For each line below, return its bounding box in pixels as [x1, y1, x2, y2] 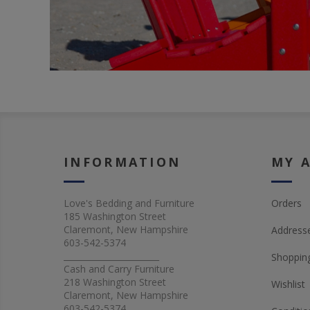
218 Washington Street [64, 275, 166, 289]
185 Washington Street [64, 210, 166, 224]
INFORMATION [64, 154, 181, 171]
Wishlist [271, 277, 305, 291]
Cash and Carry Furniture [64, 262, 174, 276]
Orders [271, 197, 302, 210]
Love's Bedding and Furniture [64, 197, 194, 210]
